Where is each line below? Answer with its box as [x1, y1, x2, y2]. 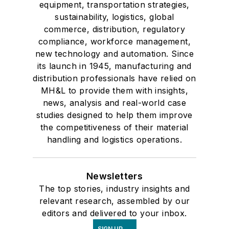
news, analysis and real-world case [42, 97, 187, 108]
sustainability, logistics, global [55, 11, 174, 22]
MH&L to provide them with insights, [41, 85, 188, 96]
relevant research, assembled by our [39, 195, 190, 206]
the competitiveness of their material [40, 122, 189, 132]
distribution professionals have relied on [33, 73, 196, 83]
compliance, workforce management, [38, 36, 191, 47]
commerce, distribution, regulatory [43, 24, 186, 34]
